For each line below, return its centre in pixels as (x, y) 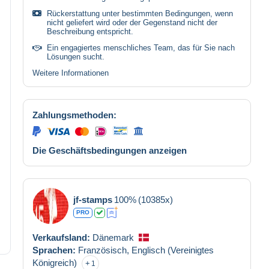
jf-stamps (93, 199)
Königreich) (55, 262)
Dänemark (113, 237)
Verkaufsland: (62, 237)
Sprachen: (55, 250)
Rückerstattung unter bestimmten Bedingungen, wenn (140, 13)
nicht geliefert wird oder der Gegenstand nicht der (132, 22)
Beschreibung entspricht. (90, 31)
